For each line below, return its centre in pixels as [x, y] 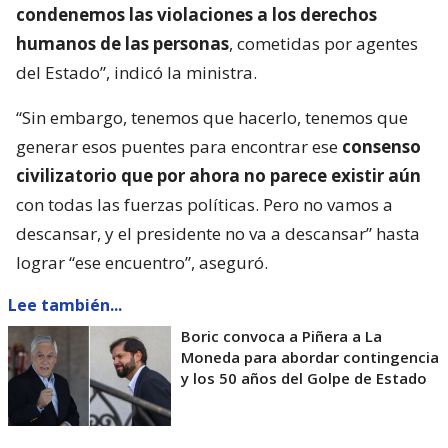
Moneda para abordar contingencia [310, 356]
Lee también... [65, 304]
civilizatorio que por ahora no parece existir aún [218, 175]
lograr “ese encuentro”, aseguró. [142, 262]
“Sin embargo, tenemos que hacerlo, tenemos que [212, 117]
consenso [381, 146]
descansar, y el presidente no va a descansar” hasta [218, 233]
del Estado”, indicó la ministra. [136, 72]
